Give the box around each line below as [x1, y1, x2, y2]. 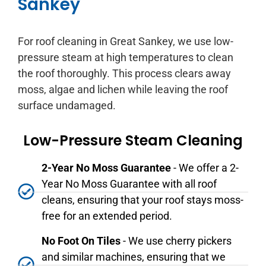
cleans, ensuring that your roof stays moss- [42, 194, 243, 207]
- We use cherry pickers [121, 235, 232, 248]
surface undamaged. [18, 99, 116, 112]
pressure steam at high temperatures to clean [18, 50, 233, 64]
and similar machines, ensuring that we [42, 251, 226, 264]
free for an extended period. [42, 210, 172, 223]
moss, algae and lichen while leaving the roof [18, 83, 228, 96]
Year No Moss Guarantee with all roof [42, 178, 217, 191]
